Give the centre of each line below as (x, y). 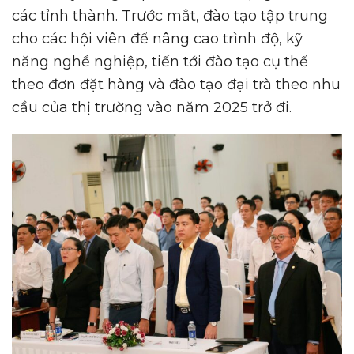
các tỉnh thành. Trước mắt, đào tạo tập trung (170, 15)
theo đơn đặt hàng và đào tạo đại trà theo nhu (176, 84)
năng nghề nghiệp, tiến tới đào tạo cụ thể (160, 61)
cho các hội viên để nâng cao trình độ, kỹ (157, 38)
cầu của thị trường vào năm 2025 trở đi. (152, 107)
